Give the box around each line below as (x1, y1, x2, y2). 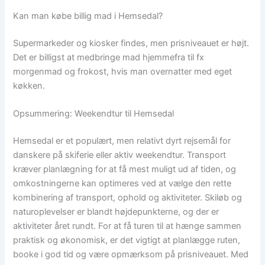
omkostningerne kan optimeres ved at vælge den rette (13, 178, 232, 189)
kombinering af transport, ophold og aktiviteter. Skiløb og (13, 192, 243, 203)
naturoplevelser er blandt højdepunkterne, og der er (13, 206, 219, 218)
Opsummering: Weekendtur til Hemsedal (13, 108, 174, 119)
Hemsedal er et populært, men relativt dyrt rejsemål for (13, 135, 231, 147)
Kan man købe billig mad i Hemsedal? (13, 11, 163, 21)
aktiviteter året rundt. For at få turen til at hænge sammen (13, 221, 242, 232)
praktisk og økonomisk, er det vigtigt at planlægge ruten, (13, 235, 241, 246)
